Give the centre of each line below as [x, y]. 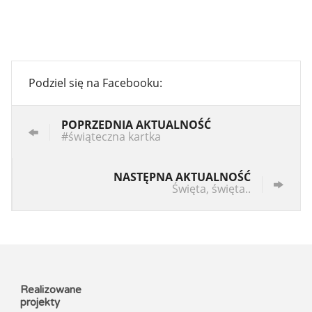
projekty [40, 303]
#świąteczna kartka [111, 137]
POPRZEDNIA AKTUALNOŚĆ [136, 125]
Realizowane [50, 290]
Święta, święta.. [211, 189]
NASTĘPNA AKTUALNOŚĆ [182, 177]
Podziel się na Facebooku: [95, 83]
